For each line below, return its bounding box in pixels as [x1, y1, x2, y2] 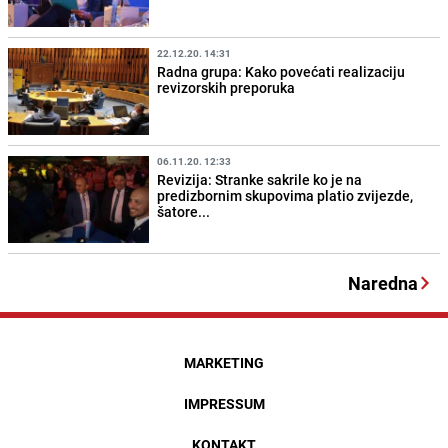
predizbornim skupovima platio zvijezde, [157, 186, 414, 206]
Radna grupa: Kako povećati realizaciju [157, 62, 406, 82]
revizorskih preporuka [157, 78, 296, 98]
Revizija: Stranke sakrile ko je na [157, 170, 363, 190]
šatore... [157, 202, 211, 222]
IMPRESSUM [183, 394, 265, 414]
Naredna [348, 271, 418, 296]
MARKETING [184, 353, 264, 373]
